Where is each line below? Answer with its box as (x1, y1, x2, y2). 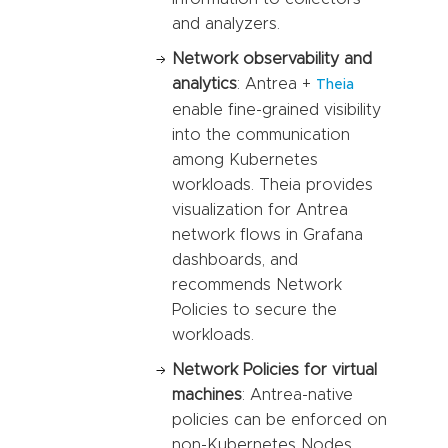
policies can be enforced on (172, 412, 387, 429)
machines (172, 387, 242, 404)
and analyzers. (172, 16, 280, 33)
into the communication (172, 127, 350, 144)
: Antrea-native (242, 387, 353, 404)
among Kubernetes (172, 152, 318, 169)
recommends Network (172, 277, 342, 294)
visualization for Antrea (172, 202, 348, 219)
